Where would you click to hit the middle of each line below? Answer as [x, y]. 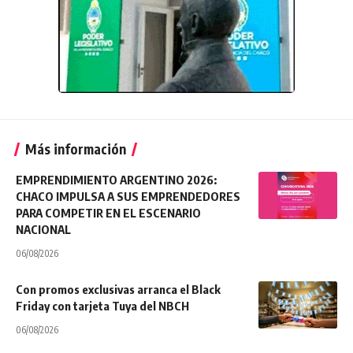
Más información [76, 149]
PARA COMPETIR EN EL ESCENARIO [108, 213]
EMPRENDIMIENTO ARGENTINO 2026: [116, 180]
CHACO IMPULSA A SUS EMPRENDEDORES [128, 197]
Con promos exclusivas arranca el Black [118, 290]
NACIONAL [43, 230]
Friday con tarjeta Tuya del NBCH [104, 306]
